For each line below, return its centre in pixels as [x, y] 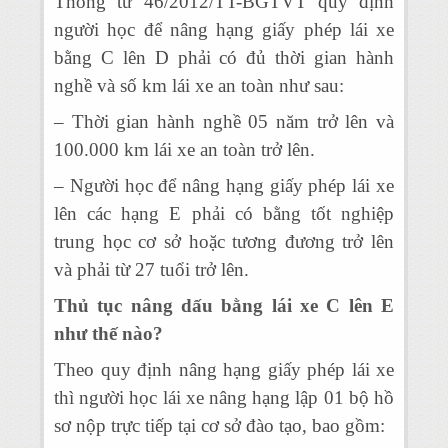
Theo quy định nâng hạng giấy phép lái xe [224, 369]
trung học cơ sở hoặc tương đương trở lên [224, 241]
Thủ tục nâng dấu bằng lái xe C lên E [224, 305]
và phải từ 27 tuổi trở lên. [151, 269]
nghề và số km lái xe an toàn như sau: [199, 85]
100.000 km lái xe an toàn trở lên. [184, 149]
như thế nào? [108, 333]
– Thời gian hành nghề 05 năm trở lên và [224, 121]
